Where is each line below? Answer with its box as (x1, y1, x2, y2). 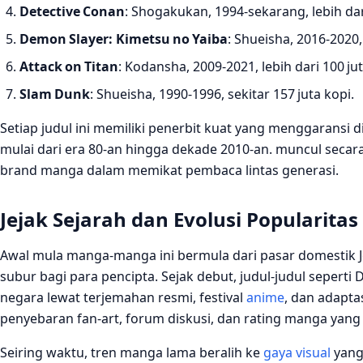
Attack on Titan (19, 57, 118, 75)
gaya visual (263, 343, 331, 361)
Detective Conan (19, 2, 125, 20)
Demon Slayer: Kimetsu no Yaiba (19, 29, 228, 48)
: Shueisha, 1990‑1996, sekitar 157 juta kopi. (90, 84, 354, 103)
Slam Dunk (19, 84, 90, 103)
